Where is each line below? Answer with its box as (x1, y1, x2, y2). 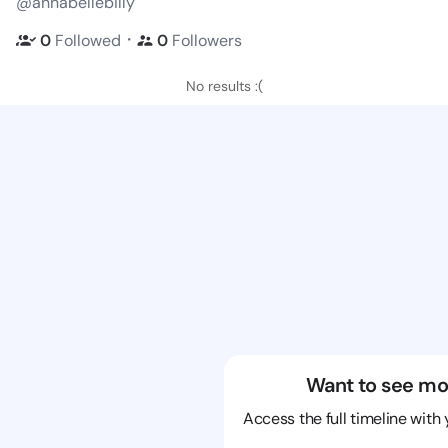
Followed (55, 29, 121, 51)
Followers (172, 29, 242, 51)
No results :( (185, 77, 263, 95)
